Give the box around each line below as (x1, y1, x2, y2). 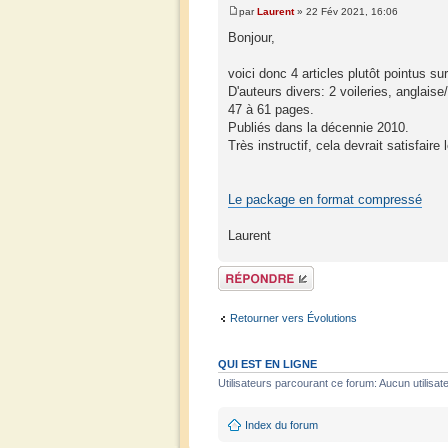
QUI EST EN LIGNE (218, 358, 317, 371)
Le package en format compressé (228, 192, 422, 208)
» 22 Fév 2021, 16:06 (294, 6, 398, 18)
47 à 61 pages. (228, 102, 314, 118)
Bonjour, (228, 30, 275, 46)
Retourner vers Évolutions (230, 311, 357, 324)
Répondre (218, 266, 266, 279)
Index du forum (245, 418, 318, 431)
